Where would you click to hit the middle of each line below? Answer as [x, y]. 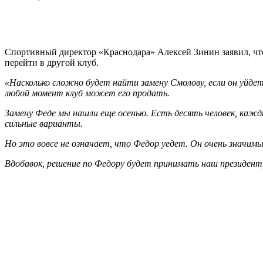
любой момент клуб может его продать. [87, 93]
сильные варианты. [44, 123]
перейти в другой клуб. [52, 62]
